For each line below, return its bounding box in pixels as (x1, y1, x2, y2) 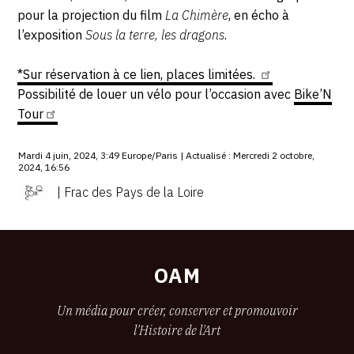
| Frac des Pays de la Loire (57, 183, 205, 200)
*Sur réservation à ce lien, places (17, 66, 209, 82)
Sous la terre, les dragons (85, 26, 225, 43)
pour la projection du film (17, 6, 166, 23)
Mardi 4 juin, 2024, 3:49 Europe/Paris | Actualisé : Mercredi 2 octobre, (17, 149, 314, 161)
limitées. (208, 66, 259, 82)
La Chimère (165, 6, 229, 23)
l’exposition (17, 26, 86, 43)
